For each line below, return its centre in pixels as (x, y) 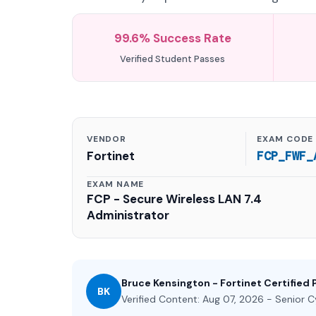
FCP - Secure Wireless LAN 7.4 (174, 199)
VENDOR (107, 139)
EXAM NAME (116, 184)
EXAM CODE (285, 139)
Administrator (128, 215)
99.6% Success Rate (172, 38)
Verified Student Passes (173, 59)
